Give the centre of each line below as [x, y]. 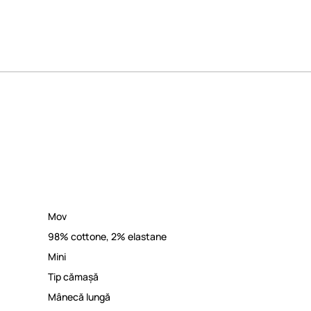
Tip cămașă [73, 276]
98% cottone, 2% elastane [107, 236]
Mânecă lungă [79, 296]
